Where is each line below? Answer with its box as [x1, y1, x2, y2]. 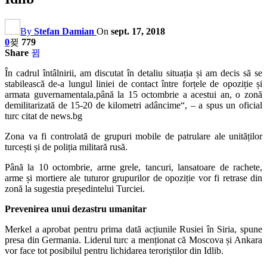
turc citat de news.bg [5, 110, 82, 121]
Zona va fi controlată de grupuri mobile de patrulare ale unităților [5, 131, 262, 141]
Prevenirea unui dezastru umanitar [5, 203, 147, 214]
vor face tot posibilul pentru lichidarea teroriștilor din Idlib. [5, 245, 223, 256]
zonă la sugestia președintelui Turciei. [5, 183, 145, 194]
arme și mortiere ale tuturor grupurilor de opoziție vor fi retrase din [5, 172, 262, 183]
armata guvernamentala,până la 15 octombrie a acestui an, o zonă [5, 89, 262, 100]
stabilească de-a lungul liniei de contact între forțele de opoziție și [5, 78, 262, 89]
